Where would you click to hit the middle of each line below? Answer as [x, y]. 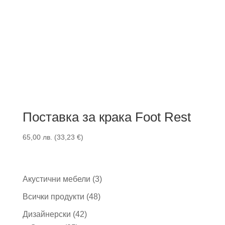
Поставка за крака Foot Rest [106, 117]
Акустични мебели [56, 179]
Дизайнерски [46, 214]
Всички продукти [53, 196]
